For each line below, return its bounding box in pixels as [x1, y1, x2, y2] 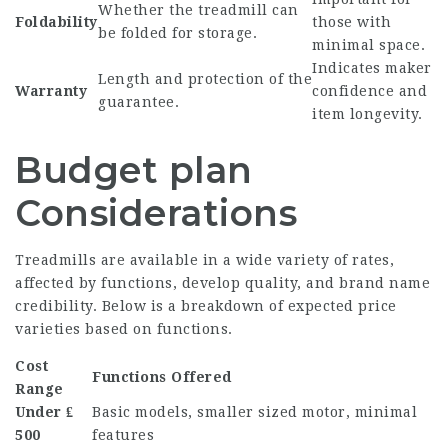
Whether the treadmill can [98, 2, 299, 19]
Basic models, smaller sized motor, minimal [92, 404, 417, 421]
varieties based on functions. [15, 321, 233, 338]
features [92, 427, 154, 444]
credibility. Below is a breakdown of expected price [15, 298, 397, 315]
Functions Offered [92, 369, 232, 386]
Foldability [15, 14, 98, 31]
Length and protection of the [98, 71, 312, 88]
